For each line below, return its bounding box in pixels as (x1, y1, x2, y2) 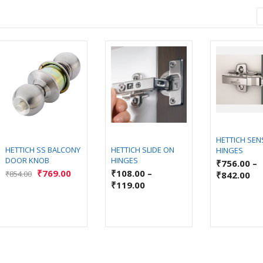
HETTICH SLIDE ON (110, 144, 174, 155)
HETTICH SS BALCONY (5, 144, 81, 155)
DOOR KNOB (5, 154, 50, 166)
